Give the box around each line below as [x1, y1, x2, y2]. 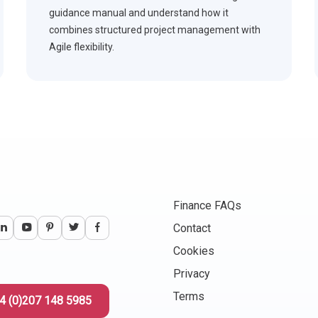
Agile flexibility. [49, 41, 115, 53]
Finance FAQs [173, 199, 242, 213]
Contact [173, 221, 212, 236]
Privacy [173, 267, 211, 281]
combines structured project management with [49, 24, 261, 36]
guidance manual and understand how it [49, 7, 229, 19]
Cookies [173, 244, 215, 258]
